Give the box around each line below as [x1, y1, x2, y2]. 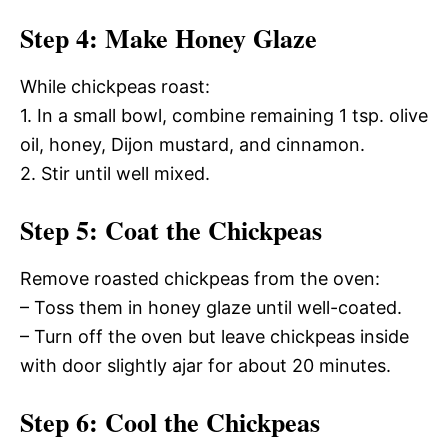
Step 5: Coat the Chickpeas [20, 211, 322, 249]
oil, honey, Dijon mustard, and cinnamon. [20, 134, 365, 155]
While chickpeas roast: [20, 76, 210, 97]
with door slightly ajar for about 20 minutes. [20, 355, 391, 376]
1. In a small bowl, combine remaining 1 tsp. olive [20, 105, 428, 126]
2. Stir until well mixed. [20, 163, 210, 184]
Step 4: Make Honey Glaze [20, 19, 317, 57]
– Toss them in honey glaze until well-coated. [20, 297, 402, 318]
